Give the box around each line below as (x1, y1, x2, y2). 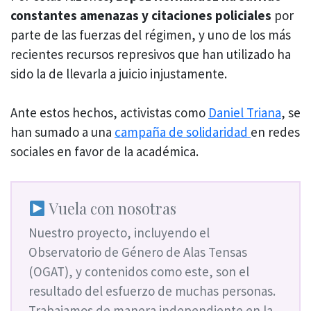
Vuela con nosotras (45, 197, 176, 218)
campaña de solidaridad (115, 124, 251, 141)
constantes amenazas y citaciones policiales (10, 6, 274, 24)
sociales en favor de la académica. (10, 143, 199, 160)
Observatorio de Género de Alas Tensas (28, 243, 247, 260)
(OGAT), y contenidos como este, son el (28, 262, 249, 280)
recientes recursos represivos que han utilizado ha (10, 45, 291, 62)
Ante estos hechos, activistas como (10, 104, 208, 121)
